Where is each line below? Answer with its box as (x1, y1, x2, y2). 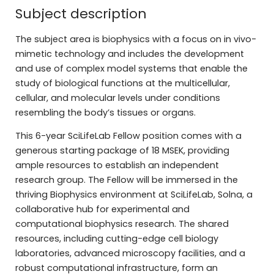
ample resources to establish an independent (15, 159, 219, 172)
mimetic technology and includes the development (15, 47, 244, 60)
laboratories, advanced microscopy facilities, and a (15, 247, 245, 260)
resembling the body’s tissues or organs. (15, 106, 196, 119)
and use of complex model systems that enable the (15, 62, 248, 75)
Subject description (15, 4, 147, 24)
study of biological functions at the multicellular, (15, 76, 230, 89)
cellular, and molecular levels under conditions (15, 91, 220, 104)
